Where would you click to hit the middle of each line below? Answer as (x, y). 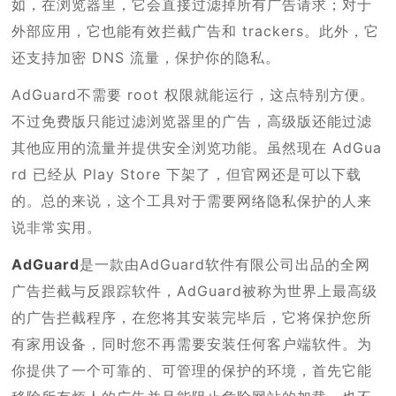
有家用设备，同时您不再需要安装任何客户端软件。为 (192, 343)
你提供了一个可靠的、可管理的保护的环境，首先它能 (192, 370)
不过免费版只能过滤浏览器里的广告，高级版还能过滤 (192, 121)
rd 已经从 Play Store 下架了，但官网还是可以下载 (187, 174)
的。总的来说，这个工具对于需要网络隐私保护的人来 (192, 200)
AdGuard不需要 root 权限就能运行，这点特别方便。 (194, 94)
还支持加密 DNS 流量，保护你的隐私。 (146, 57)
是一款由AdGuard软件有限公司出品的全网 (225, 264)
